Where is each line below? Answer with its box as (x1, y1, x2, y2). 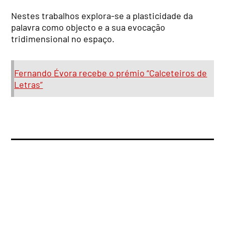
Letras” (14, 78, 43, 90)
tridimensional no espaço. (11, 33, 115, 44)
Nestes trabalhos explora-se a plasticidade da (11, 10, 193, 21)
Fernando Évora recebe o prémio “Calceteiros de (14, 67, 207, 78)
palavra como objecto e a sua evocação (11, 21, 166, 33)
